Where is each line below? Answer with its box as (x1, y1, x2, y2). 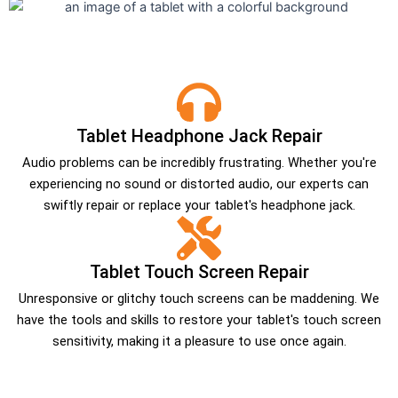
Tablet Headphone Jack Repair (76, 124, 322, 147)
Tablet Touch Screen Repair (89, 260, 309, 283)
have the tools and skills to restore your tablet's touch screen (17, 311, 381, 328)
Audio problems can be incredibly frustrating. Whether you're (21, 154, 377, 171)
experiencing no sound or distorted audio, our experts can (29, 175, 369, 192)
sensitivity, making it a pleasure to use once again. (52, 332, 346, 349)
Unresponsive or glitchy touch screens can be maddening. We (19, 290, 379, 306)
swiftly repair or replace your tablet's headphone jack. (43, 196, 355, 213)
